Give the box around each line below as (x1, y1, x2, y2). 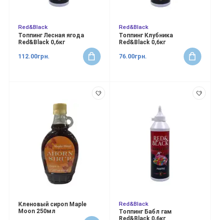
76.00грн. (119, 52, 147, 60)
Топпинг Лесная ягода (18, 32, 84, 39)
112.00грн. (18, 52, 50, 60)
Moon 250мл (18, 207, 55, 215)
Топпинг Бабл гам (119, 208, 172, 216)
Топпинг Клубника (119, 32, 173, 39)
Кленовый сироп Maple (18, 200, 86, 208)
